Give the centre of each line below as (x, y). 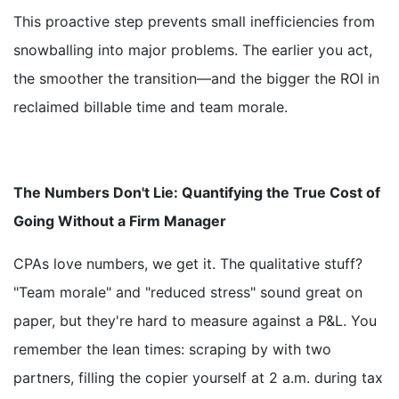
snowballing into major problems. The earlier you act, (193, 50)
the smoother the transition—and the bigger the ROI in (196, 79)
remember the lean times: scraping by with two (172, 350)
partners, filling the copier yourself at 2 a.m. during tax (198, 378)
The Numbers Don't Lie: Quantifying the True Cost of (197, 193)
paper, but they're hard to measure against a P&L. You (195, 321)
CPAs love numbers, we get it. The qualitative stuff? (188, 264)
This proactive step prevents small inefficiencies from (194, 22)
